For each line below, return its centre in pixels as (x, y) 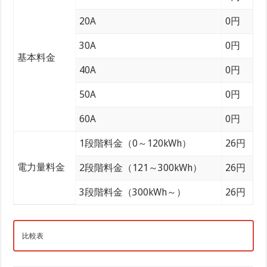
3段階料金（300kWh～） (133, 193)
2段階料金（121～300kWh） (141, 168)
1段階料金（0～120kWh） (136, 144)
